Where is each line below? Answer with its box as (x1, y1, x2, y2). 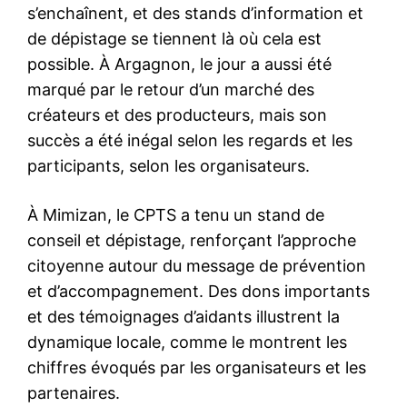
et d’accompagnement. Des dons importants (27, 282, 370, 302)
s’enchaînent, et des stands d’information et (27, 4, 363, 24)
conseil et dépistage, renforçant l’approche (27, 231, 356, 251)
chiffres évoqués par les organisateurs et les (27, 358, 366, 378)
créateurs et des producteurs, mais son (27, 105, 327, 125)
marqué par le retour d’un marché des (27, 80, 314, 100)
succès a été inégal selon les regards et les (27, 131, 352, 151)
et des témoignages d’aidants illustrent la (27, 307, 340, 327)
